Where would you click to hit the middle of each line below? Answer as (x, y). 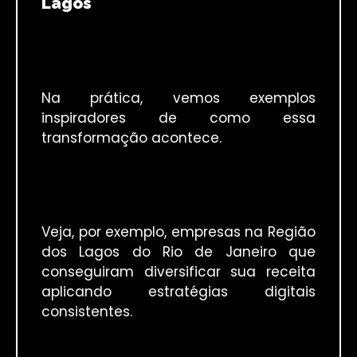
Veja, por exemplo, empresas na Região (178, 232)
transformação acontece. (131, 138)
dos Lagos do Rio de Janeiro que (178, 252)
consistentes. (87, 312)
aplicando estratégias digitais (178, 292)
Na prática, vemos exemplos (178, 98)
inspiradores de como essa (178, 118)
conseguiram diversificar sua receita (178, 272)
